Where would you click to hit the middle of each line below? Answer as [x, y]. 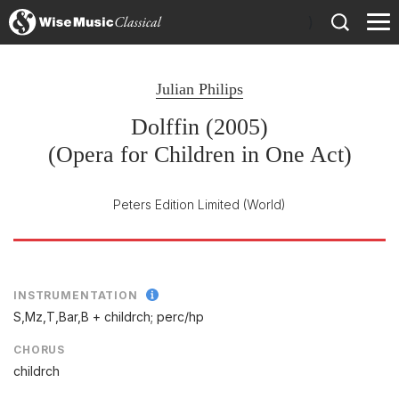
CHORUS [40, 350]
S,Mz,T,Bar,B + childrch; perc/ [101, 317]
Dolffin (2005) [199, 127]
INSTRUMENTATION [76, 295]
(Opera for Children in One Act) [199, 155]
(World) [265, 204]
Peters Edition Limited [176, 204]
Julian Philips [199, 89]
